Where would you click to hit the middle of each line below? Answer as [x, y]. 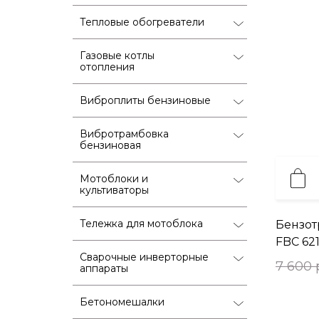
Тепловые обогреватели [142, 22]
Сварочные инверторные [144, 257]
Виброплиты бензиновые [145, 100]
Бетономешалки [122, 302]
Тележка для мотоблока [141, 223]
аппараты [104, 268]
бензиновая [110, 145]
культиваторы [114, 190]
